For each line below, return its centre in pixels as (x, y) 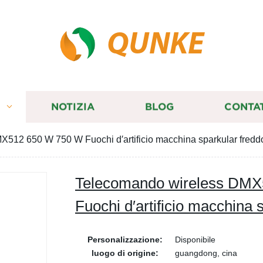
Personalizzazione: (125, 240)
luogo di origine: (125, 253)
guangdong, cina (206, 253)
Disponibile (195, 240)
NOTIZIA (73, 107)
